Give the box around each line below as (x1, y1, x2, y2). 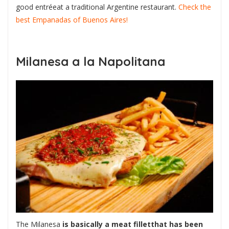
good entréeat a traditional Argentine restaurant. (16, 2, 178, 12)
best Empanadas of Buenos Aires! (16, 15, 128, 25)
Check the (178, 2, 211, 12)
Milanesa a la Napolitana (16, 54, 165, 70)
